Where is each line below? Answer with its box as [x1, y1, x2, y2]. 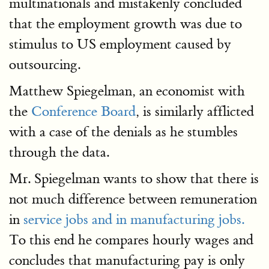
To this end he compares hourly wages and [9, 231, 253, 249]
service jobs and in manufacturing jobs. [23, 211, 244, 228]
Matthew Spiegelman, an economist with [9, 82, 245, 100]
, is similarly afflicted [136, 103, 254, 120]
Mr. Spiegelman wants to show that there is [9, 170, 259, 187]
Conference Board [31, 103, 136, 120]
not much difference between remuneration [9, 190, 257, 208]
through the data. [9, 144, 109, 161]
